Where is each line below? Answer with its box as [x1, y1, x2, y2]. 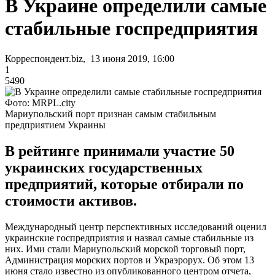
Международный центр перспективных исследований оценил [5, 221, 266, 232]
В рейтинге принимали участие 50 [5, 142, 234, 159]
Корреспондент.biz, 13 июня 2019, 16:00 [5, 53, 174, 64]
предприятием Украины [5, 119, 106, 130]
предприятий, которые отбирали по [5, 176, 244, 192]
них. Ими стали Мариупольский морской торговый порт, [5, 243, 246, 254]
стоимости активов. [5, 192, 137, 209]
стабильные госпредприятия [5, 17, 258, 40]
